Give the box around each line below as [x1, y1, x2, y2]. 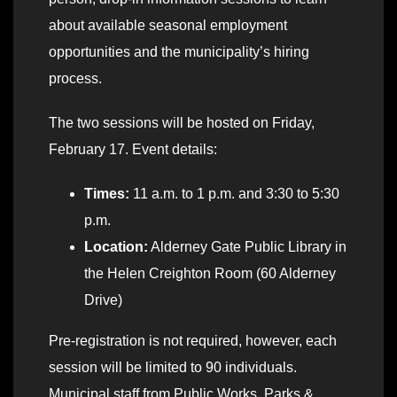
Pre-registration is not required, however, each [49, 332, 337, 348]
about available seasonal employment [49, 17, 287, 33]
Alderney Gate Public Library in [148, 238, 346, 254]
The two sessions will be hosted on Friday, [49, 114, 315, 130]
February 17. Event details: [49, 141, 217, 157]
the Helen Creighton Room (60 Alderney [84, 265, 336, 281]
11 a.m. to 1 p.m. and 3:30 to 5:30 [133, 185, 339, 201]
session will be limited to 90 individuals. [49, 359, 297, 375]
